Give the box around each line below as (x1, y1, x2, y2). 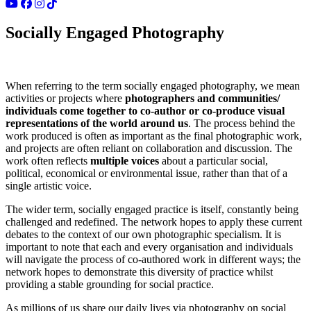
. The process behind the (188, 117, 295, 130)
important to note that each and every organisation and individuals (6, 241, 293, 253)
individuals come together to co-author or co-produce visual (6, 105, 285, 117)
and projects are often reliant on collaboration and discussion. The (6, 142, 292, 155)
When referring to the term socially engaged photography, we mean (6, 80, 300, 92)
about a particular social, (159, 155, 268, 167)
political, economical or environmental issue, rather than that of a (6, 167, 287, 180)
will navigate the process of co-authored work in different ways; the (6, 253, 301, 266)
